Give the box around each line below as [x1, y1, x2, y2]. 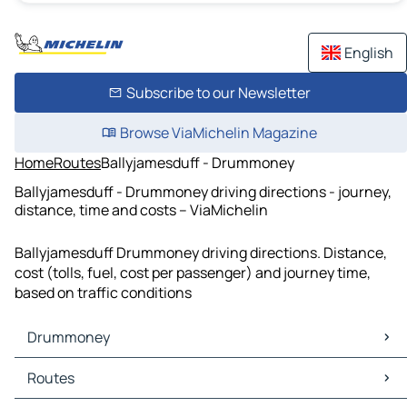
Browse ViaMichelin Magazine [119, 123, 317, 143]
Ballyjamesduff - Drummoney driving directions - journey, [15, 181, 392, 202]
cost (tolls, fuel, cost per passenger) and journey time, [15, 263, 371, 283]
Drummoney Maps [18, 358, 139, 379]
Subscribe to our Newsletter [125, 83, 311, 103]
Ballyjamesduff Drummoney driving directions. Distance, [15, 243, 387, 263]
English [344, 43, 393, 63]
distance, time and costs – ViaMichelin [15, 199, 268, 220]
